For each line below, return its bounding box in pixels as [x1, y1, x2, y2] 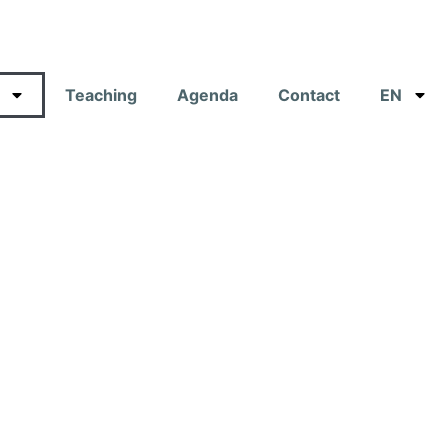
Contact [278, 85, 340, 105]
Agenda [177, 85, 238, 105]
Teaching [65, 85, 137, 105]
